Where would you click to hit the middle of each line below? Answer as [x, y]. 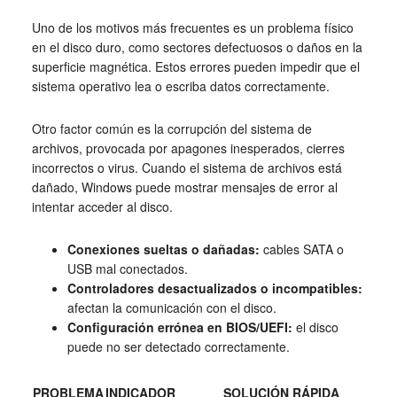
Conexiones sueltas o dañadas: [163, 249]
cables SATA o [301, 249]
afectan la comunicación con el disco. [171, 308]
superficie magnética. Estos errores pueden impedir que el [195, 67]
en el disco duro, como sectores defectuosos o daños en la [197, 47]
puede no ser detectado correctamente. [178, 347]
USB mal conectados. [127, 269]
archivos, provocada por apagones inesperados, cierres [188, 148]
